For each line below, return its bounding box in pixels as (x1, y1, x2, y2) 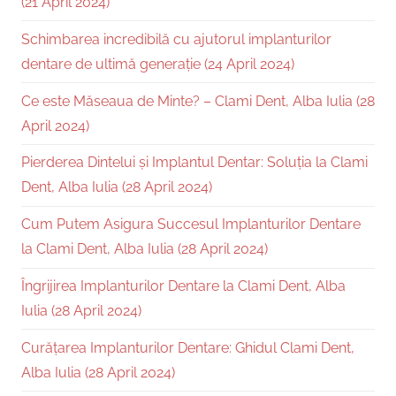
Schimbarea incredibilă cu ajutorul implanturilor (21, 30, 331, 48)
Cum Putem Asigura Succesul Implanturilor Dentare (21, 216, 361, 233)
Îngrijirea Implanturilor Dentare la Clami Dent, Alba (21, 277, 346, 294)
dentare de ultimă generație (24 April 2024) (21, 55, 294, 72)
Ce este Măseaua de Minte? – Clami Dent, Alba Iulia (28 (21, 92, 375, 110)
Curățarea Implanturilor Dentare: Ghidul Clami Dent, (21, 339, 354, 356)
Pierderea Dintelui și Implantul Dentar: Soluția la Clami (21, 154, 368, 171)
